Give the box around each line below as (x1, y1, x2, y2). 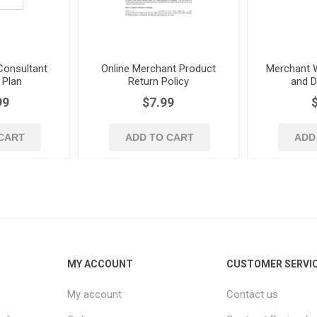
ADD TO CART (125, 132, 194, 144)
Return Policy (127, 75, 189, 88)
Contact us (226, 287, 279, 301)
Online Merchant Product (100, 62, 216, 76)
